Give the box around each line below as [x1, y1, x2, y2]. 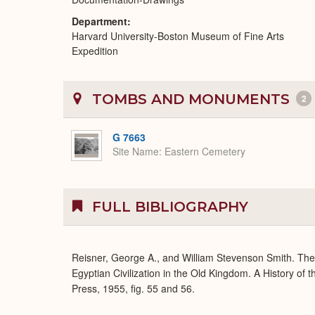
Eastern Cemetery [165, 144, 245, 159]
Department [72, 14, 127, 28]
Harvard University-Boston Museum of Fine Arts [72, 29, 284, 43]
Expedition [72, 44, 118, 58]
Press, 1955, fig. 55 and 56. [72, 281, 195, 295]
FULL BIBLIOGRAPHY [88, 198, 248, 215]
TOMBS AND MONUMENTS [88, 91, 294, 108]
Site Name [112, 144, 159, 159]
